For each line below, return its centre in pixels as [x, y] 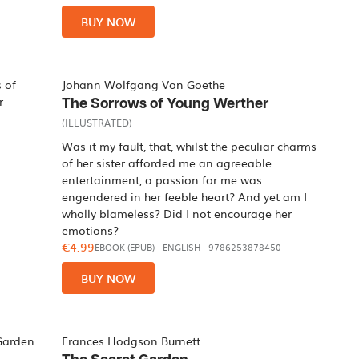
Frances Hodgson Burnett [131, 341]
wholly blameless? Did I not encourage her [177, 213]
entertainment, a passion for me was [162, 179]
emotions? [91, 230]
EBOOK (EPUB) [125, 247]
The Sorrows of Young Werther [165, 104]
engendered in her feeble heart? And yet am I [185, 196]
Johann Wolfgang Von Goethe [144, 84]
